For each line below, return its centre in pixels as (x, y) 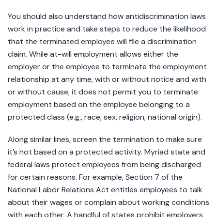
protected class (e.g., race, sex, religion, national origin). (105, 117)
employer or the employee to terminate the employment (107, 67)
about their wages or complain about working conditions (108, 202)
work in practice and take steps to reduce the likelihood (107, 29)
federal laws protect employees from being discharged (104, 165)
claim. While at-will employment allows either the (93, 54)
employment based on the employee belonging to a (99, 105)
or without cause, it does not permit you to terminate (103, 92)
